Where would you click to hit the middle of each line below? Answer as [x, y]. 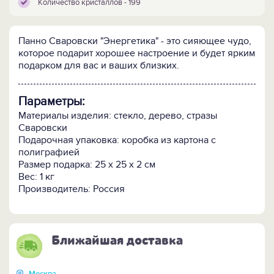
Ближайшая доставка [117, 241]
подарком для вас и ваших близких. [99, 66]
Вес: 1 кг [36, 177]
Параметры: [52, 102]
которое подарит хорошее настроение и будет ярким [137, 54]
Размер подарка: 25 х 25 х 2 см [87, 165]
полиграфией [49, 153]
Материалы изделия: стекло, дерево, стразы [118, 116]
